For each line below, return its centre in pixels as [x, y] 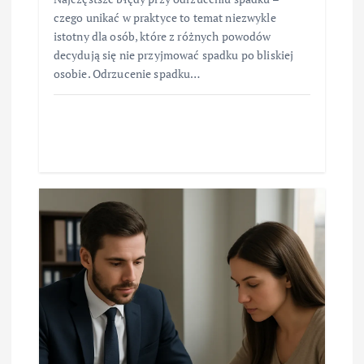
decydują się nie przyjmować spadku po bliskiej [173, 55]
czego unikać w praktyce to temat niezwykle [165, 18]
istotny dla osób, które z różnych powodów [162, 37]
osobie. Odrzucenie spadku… [127, 74]
